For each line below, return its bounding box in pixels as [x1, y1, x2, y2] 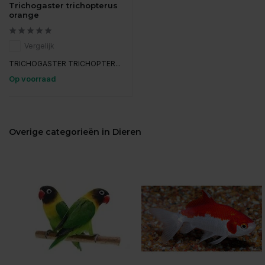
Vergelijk [24, 41, 54, 51]
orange [9, 10, 39, 20]
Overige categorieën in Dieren [9, 127, 141, 138]
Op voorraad [9, 74, 56, 84]
